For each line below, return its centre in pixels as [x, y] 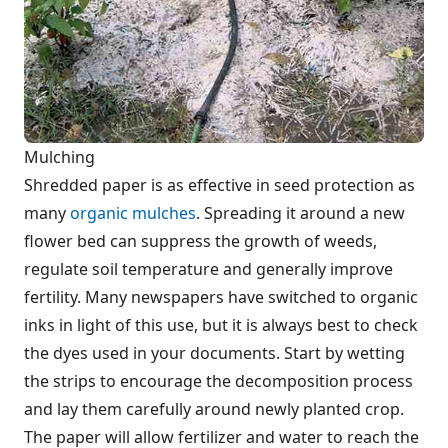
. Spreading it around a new [300, 213]
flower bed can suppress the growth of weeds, [200, 241]
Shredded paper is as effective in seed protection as [219, 185]
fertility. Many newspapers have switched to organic [221, 297]
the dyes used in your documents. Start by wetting [214, 353]
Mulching [59, 157]
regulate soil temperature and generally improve [208, 269]
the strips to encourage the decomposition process [218, 381]
